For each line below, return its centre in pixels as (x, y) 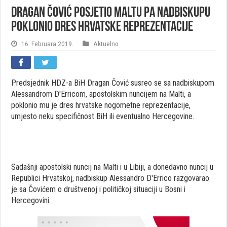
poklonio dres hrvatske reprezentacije (102, 28)
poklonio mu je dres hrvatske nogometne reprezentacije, (101, 105)
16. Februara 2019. (48, 44)
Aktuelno (106, 44)
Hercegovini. (31, 201)
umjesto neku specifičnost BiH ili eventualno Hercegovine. (103, 117)
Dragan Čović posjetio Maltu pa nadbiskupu (111, 13)
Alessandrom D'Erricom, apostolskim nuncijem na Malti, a (101, 94)
